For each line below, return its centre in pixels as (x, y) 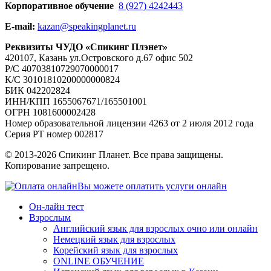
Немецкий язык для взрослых (114, 240)
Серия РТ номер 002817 (54, 134)
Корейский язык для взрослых (116, 250)
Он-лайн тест (57, 207)
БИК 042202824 (38, 91)
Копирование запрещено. (57, 166)
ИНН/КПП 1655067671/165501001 (76, 102)
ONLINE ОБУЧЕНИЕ (99, 261)
